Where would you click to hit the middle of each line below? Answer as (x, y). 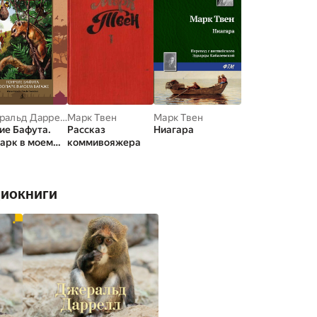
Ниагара (174, 129)
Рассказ (86, 129)
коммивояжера (104, 142)
